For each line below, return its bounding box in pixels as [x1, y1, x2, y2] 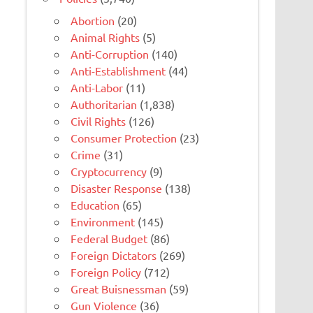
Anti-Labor [71, 80, 124, 95]
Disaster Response [71, 181, 163, 196]
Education [71, 198, 120, 212]
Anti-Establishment [71, 64, 166, 78]
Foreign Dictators [71, 248, 157, 263]
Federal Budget [71, 231, 148, 246]
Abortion [71, 13, 115, 28]
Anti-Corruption [71, 47, 150, 61]
